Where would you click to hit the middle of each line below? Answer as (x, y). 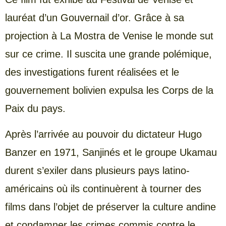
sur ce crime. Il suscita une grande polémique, (108, 54)
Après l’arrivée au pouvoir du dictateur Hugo (103, 134)
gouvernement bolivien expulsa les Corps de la (109, 91)
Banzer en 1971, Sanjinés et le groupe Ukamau (111, 152)
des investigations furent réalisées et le (92, 72)
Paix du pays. (35, 109)
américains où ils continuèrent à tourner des (103, 188)
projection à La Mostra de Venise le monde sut (109, 36)
